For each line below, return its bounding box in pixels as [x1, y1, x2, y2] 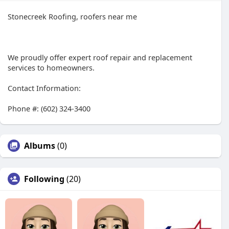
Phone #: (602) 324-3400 [8, 103, 90, 113]
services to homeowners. [8, 62, 95, 73]
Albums [24, 140, 55, 151]
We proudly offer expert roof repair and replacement [8, 52, 192, 62]
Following [24, 173, 64, 185]
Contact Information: [8, 83, 81, 93]
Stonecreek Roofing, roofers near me [8, 11, 137, 21]
